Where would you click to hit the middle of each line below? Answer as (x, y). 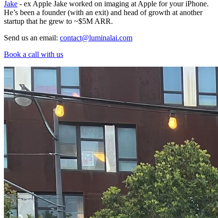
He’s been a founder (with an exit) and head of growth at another (103, 13)
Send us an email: (32, 38)
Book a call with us (34, 54)
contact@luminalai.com (96, 38)
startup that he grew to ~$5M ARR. (58, 21)
